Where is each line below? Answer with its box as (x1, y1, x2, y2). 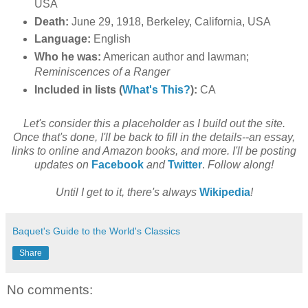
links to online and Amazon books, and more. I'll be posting (12, 145, 296, 157)
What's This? (122, 84, 190, 96)
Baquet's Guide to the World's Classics (12, 225, 180, 237)
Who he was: (34, 51, 101, 63)
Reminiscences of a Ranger (34, 66, 170, 78)
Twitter (168, 159, 202, 171)
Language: (34, 33, 91, 45)
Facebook (91, 159, 144, 171)
